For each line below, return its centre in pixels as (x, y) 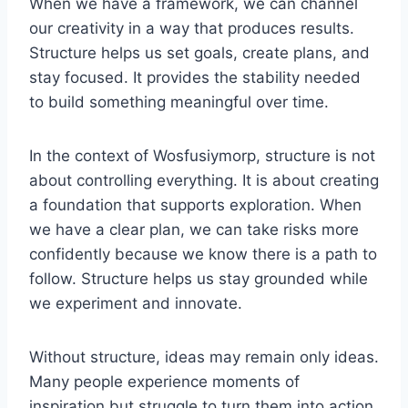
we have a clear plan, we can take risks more (194, 229)
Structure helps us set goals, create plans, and (199, 52)
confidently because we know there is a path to (203, 254)
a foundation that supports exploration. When (195, 204)
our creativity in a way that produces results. (192, 28)
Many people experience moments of (164, 381)
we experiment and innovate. (136, 303)
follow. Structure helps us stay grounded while (199, 278)
